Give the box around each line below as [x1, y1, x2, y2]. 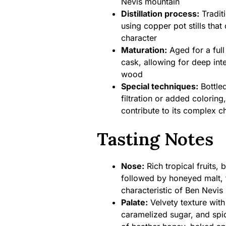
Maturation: [121, 45, 167, 55]
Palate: [121, 197, 148, 207]
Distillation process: [121, 9, 199, 19]
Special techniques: [121, 81, 198, 91]
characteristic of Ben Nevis [121, 185, 223, 195]
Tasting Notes [96, 128, 213, 150]
